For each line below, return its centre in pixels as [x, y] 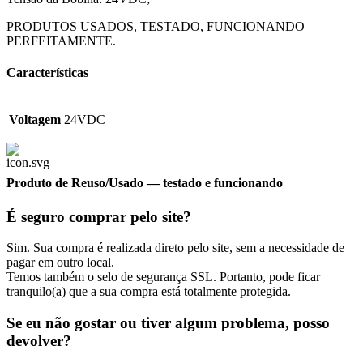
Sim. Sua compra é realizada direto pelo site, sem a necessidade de [175, 248]
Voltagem [35, 120]
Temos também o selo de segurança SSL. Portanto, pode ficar [163, 277]
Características [47, 72]
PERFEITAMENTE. [61, 41]
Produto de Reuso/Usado [75, 183]
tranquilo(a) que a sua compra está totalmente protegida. [149, 292]
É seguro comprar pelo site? [99, 216]
